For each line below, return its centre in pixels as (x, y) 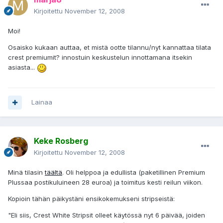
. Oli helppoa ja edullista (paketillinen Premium (134, 172)
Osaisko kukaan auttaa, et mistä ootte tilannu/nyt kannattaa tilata (110, 48)
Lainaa (42, 102)
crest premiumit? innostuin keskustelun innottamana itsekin (100, 57)
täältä (54, 172)
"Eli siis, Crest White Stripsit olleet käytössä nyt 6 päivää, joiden (107, 215)
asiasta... (22, 67)
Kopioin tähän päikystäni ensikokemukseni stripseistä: (91, 199)
